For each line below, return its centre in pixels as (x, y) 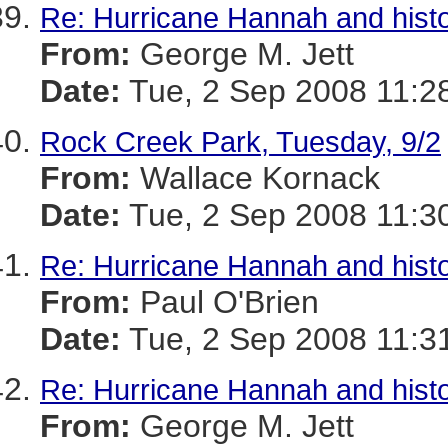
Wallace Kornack (255, 178)
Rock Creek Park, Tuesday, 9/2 (240, 141)
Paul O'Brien (225, 302)
